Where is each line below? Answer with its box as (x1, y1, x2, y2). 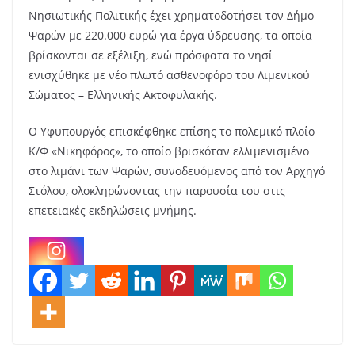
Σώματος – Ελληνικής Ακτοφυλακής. (29, 86, 217, 102)
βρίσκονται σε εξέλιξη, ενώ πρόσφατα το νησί (29, 47, 273, 63)
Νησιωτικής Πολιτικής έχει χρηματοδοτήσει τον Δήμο (29, 7, 314, 23)
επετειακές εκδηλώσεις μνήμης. (29, 202, 197, 218)
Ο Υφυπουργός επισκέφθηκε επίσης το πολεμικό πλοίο (29, 123, 315, 139)
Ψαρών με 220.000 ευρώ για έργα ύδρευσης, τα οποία (29, 27, 312, 43)
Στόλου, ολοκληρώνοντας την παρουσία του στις (29, 182, 285, 198)
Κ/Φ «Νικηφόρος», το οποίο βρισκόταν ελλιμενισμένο (29, 143, 309, 158)
